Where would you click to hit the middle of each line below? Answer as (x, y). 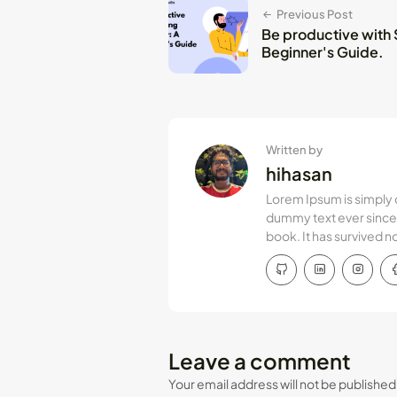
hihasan (299, 173)
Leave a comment (260, 360)
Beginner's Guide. (323, 51)
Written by (294, 149)
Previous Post (315, 14)
